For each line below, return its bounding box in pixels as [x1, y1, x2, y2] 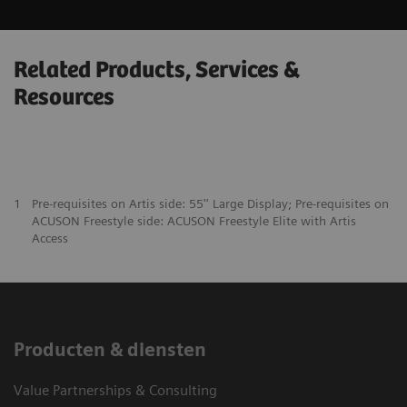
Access [31, 231, 68, 246]
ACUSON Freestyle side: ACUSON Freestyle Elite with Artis [31, 213, 356, 229]
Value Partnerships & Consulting [14, 382, 217, 400]
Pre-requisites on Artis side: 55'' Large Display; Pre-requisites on [31, 196, 389, 212]
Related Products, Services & [14, 57, 300, 84]
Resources [14, 84, 114, 112]
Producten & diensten [14, 339, 206, 362]
